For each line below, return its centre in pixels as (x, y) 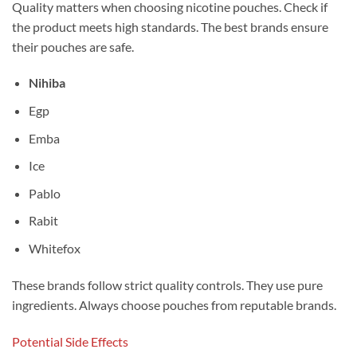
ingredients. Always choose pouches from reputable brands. (174, 304)
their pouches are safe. (73, 46)
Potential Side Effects (70, 341)
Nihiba (47, 83)
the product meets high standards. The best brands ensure (170, 26)
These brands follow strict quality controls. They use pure (167, 284)
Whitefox (54, 248)
